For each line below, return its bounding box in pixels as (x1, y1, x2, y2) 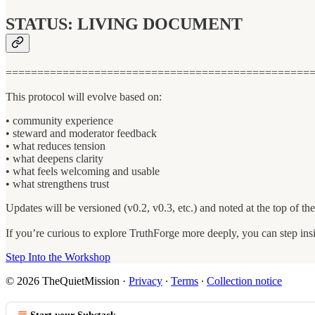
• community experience (6, 114, 113, 127)
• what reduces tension (6, 139, 105, 152)
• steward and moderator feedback (6, 127, 157, 139)
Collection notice (207, 274, 282, 287)
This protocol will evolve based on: (6, 90, 162, 103)
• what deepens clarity (6, 152, 103, 165)
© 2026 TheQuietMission (6, 274, 120, 287)
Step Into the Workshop (6, 250, 110, 263)
